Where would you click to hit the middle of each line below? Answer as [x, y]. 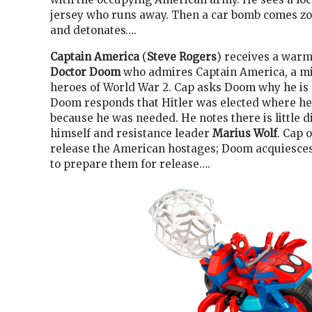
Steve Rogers [182, 56]
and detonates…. [93, 31]
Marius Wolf [245, 133]
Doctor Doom [85, 72]
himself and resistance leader [131, 133]
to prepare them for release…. [130, 164]
